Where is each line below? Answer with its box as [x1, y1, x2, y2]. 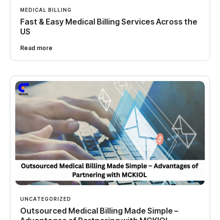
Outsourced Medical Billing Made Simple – [20, 205, 178, 216]
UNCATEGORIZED [20, 195, 71, 202]
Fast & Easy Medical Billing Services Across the [20, 16, 197, 27]
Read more [20, 44, 53, 52]
